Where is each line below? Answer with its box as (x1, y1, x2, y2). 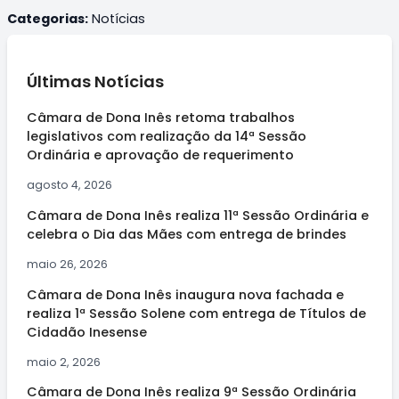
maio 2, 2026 (26, 354, 101, 370)
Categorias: (7, 10, 88, 28)
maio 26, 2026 (26, 256, 108, 273)
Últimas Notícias (26, 70, 164, 94)
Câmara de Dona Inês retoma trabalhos (26, 109, 295, 127)
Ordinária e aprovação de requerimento (26, 146, 294, 165)
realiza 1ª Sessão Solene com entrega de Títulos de (26, 304, 366, 322)
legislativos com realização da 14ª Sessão (26, 127, 306, 146)
